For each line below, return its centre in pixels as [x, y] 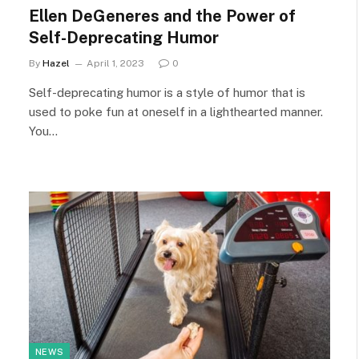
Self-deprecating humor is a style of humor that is [167, 92]
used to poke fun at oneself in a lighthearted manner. [176, 111]
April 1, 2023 [115, 63]
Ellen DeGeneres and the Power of [162, 16]
